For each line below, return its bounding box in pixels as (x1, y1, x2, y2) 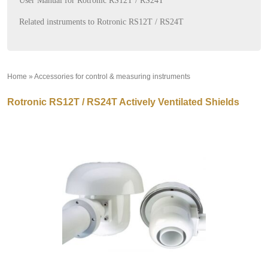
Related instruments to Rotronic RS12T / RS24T (19, 17, 184, 27)
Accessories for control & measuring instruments (34, 72, 190, 81)
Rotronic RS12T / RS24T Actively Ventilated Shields (7, 97, 239, 108)
